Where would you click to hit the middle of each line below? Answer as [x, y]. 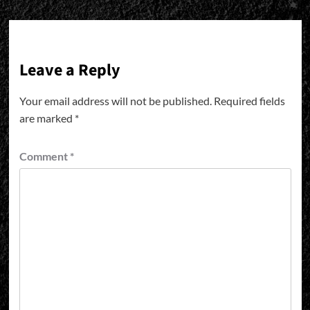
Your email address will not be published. [115, 100]
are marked [47, 118]
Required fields [249, 100]
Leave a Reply [70, 70]
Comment [44, 156]
